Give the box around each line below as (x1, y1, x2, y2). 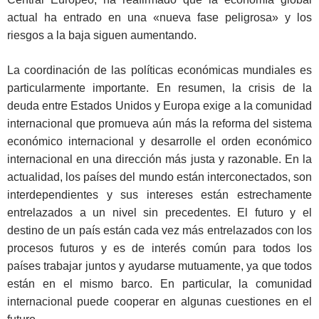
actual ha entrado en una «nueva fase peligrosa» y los (7, 11, 312, 24)
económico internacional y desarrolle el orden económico (7, 135, 312, 148)
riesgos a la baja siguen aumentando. (7, 29, 197, 42)
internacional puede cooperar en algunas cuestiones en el (7, 296, 312, 308)
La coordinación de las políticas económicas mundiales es (7, 64, 312, 77)
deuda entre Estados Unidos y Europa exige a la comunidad (7, 100, 312, 113)
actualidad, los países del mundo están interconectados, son (7, 171, 312, 184)
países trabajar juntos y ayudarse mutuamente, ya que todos (7, 260, 312, 273)
